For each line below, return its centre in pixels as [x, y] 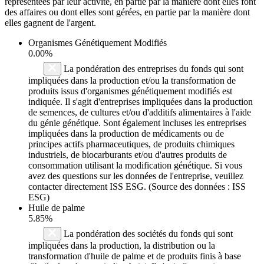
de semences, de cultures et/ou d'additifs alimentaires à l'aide [140, 112]
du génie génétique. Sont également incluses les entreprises [137, 123]
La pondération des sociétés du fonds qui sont [147, 233]
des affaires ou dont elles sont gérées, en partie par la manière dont [127, 12]
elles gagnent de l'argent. [50, 22]
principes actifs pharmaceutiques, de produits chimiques [131, 144]
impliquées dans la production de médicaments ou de [126, 133]
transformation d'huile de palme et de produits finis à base [135, 256]
